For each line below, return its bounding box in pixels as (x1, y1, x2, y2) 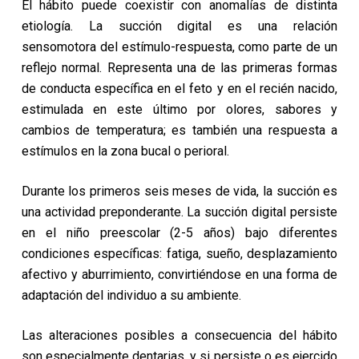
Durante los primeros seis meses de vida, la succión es (21, 184, 338, 199)
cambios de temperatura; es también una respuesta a (21, 123, 338, 138)
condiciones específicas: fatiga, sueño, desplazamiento (21, 246, 338, 261)
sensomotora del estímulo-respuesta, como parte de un (21, 39, 338, 54)
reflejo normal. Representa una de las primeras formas (21, 60, 338, 75)
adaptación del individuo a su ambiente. (21, 288, 241, 303)
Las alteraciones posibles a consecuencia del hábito (21, 328, 338, 343)
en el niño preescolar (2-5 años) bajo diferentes (21, 225, 338, 240)
